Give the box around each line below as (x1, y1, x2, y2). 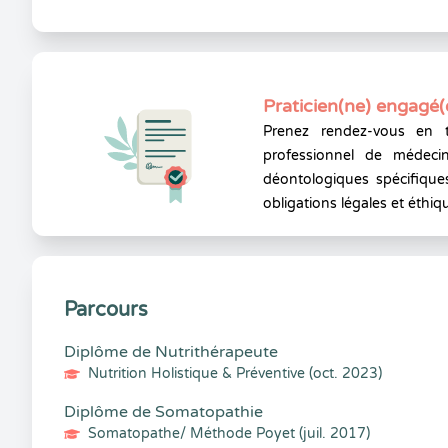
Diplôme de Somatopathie (64, 402, 263, 422)
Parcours (64, 298, 148, 322)
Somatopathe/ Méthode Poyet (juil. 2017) (88, 425, 370, 442)
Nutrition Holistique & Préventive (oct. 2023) (88, 365, 382, 382)
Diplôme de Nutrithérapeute (64, 342, 278, 362)
